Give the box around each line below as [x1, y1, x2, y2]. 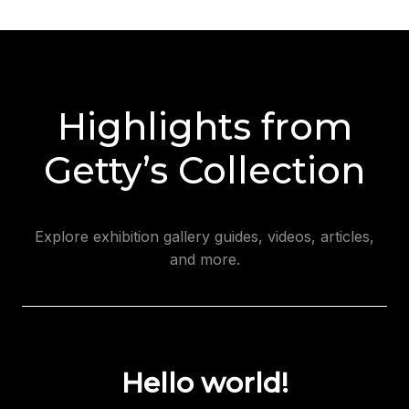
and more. [169, 249, 240, 268]
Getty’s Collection [44, 147, 365, 193]
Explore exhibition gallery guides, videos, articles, [35, 226, 374, 246]
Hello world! [121, 365, 288, 400]
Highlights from [57, 103, 352, 149]
